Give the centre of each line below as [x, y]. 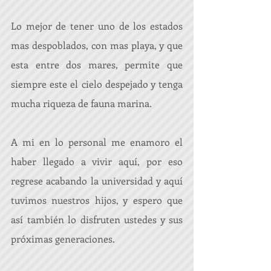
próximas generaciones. [63, 239]
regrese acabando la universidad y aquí [97, 181]
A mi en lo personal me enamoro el [97, 142]
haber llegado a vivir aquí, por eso [97, 161]
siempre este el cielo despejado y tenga [97, 84]
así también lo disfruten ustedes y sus [97, 219]
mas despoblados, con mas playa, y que [97, 45]
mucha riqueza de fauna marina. [83, 103]
